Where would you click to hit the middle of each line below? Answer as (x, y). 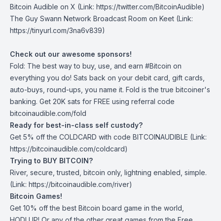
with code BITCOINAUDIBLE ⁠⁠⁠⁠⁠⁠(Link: (152, 137)
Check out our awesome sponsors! (71, 54)
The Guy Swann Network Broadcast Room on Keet (92, 18)
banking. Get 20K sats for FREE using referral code (92, 101)
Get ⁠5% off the (35, 137)
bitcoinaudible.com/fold (48, 113)
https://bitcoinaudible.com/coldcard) (69, 149)
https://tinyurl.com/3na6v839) (57, 30)
